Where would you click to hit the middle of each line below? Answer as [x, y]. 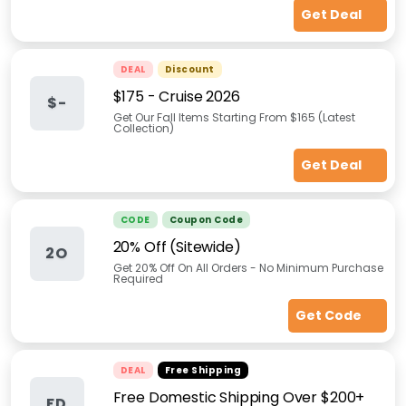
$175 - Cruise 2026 [176, 97]
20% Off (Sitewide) [177, 247]
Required [138, 279]
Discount [189, 69]
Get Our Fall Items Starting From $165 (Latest [234, 117]
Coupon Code [206, 220]
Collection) [143, 128]
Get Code [329, 315]
